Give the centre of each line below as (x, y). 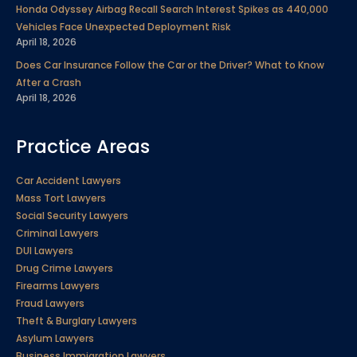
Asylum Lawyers (55, 338)
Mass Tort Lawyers (61, 198)
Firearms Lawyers (58, 285)
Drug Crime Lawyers (65, 268)
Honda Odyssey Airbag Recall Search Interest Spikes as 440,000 (172, 9)
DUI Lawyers (45, 250)
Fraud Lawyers (50, 303)
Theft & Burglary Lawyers (76, 320)
